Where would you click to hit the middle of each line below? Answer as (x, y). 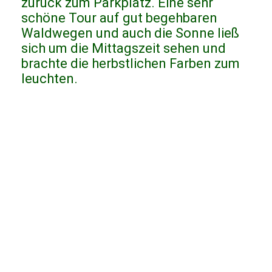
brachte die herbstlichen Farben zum (131, 64)
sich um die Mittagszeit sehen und (124, 49)
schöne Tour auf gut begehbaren (119, 18)
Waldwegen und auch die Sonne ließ (130, 33)
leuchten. (53, 79)
